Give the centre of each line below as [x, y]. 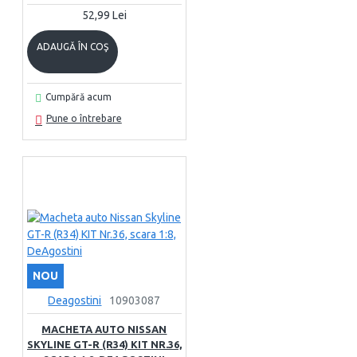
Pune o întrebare [84, 118]
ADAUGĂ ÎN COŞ [73, 47]
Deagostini [75, 300]
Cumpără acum [78, 97]
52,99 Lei [104, 15]
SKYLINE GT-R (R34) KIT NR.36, [104, 344]
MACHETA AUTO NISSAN [104, 329]
